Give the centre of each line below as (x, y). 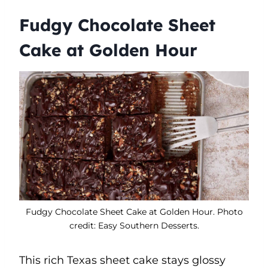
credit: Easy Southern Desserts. (134, 225)
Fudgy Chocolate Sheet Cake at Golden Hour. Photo (134, 211)
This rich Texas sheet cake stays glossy (122, 260)
